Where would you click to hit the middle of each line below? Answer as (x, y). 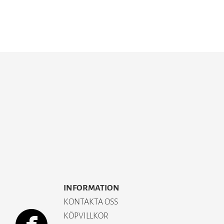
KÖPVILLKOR (86, 216)
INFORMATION (91, 188)
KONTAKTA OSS (91, 202)
